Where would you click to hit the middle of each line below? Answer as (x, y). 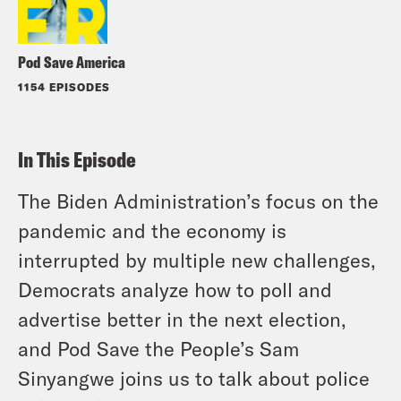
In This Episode (77, 159)
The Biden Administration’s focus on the (198, 200)
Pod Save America (72, 62)
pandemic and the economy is (152, 230)
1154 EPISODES (64, 86)
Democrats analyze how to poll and (175, 289)
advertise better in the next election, (182, 318)
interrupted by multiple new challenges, (197, 259)
